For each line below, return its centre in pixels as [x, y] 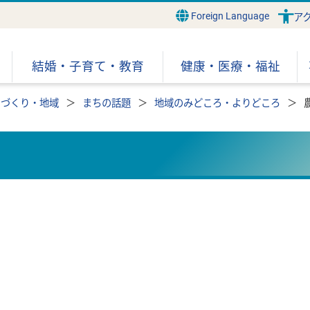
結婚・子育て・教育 [88, 66]
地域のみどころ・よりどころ [217, 103]
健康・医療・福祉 [230, 66]
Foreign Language [229, 16]
